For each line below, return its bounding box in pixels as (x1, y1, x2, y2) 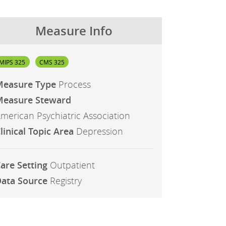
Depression (76, 126, 123, 138)
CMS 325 (39, 58, 65, 66)
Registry (49, 175, 82, 187)
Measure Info (35, 23, 113, 39)
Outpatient (49, 159, 95, 172)
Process (58, 79, 91, 91)
